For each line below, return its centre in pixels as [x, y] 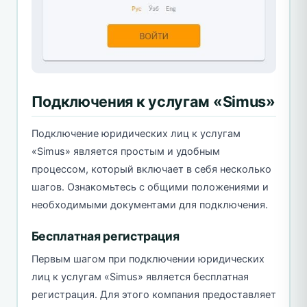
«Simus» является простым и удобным [125, 151]
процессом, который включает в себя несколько [151, 169]
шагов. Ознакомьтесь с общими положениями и [150, 187]
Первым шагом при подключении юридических [148, 259]
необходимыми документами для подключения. [149, 205]
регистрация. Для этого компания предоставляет [153, 294]
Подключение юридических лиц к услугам [136, 133]
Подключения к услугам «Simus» [153, 101]
